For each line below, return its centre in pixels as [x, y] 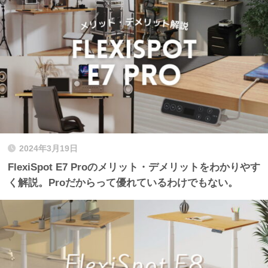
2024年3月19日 [48, 148]
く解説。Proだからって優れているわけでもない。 [123, 182]
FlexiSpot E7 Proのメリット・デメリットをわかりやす [134, 167]
